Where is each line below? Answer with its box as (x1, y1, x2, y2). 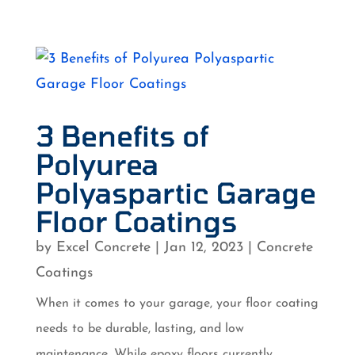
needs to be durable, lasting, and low (35, 322, 244, 335)
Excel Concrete (55, 239, 151, 255)
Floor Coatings (35, 203, 237, 238)
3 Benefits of (35, 117, 208, 152)
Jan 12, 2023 (163, 239, 243, 255)
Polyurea (35, 146, 158, 181)
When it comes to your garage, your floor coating (35, 296, 319, 310)
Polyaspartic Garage (35, 174, 316, 209)
